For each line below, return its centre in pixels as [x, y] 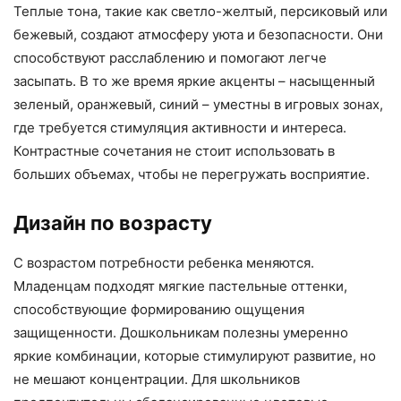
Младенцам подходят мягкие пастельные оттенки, [180, 286]
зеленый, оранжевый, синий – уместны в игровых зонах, [198, 105]
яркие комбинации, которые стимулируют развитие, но [195, 356]
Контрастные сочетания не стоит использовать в [174, 151]
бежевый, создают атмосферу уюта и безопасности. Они [198, 35]
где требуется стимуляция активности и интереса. [180, 128]
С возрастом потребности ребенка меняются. [164, 263]
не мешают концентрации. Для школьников [157, 380]
